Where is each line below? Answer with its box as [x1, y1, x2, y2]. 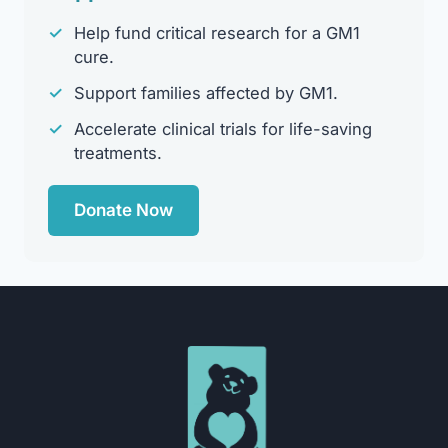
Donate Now [74, 199, 173, 220]
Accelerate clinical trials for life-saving [74, 118, 372, 139]
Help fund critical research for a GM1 [74, 22, 360, 43]
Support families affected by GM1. [74, 82, 338, 103]
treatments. [74, 142, 162, 163]
